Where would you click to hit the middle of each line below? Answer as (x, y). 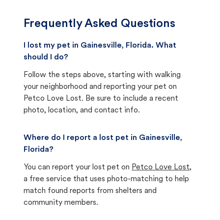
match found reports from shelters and (90, 191)
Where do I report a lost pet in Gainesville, (103, 138)
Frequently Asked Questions (99, 24)
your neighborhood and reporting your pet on (100, 87)
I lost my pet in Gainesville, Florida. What (100, 46)
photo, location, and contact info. (82, 110)
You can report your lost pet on (77, 167)
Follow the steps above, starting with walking (102, 75)
